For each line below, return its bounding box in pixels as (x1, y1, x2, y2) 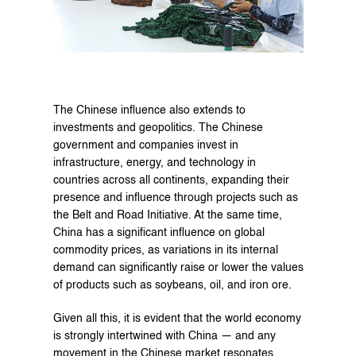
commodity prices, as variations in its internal (52, 244, 278, 256)
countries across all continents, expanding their (52, 174, 289, 186)
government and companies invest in (52, 139, 238, 151)
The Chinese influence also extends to (52, 104, 246, 116)
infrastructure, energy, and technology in (52, 157, 256, 168)
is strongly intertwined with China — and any (52, 330, 276, 342)
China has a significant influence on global (52, 226, 265, 238)
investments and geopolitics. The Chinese (52, 122, 263, 133)
